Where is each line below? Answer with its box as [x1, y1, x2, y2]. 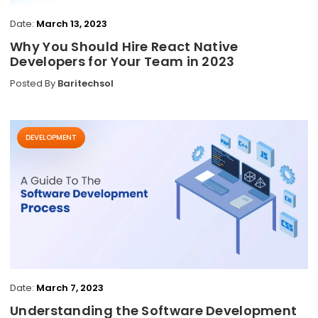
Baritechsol [57, 77, 114, 90]
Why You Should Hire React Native [10, 38, 238, 55]
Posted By [10, 77, 57, 90]
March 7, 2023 [36, 281, 104, 295]
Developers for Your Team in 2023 [10, 53, 235, 70]
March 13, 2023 [36, 17, 107, 31]
